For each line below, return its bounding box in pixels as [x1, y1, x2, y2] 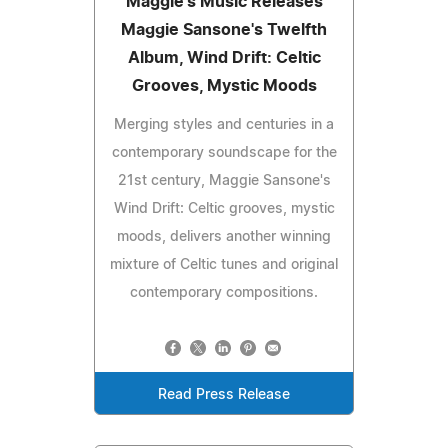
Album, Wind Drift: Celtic [127, 49, 321, 66]
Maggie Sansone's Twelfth [121, 21, 327, 38]
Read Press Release [158, 387, 290, 402]
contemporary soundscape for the [111, 145, 337, 160]
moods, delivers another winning [117, 229, 331, 244]
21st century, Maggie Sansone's [117, 173, 331, 188]
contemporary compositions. [130, 285, 318, 300]
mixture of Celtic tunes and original [110, 257, 338, 272]
